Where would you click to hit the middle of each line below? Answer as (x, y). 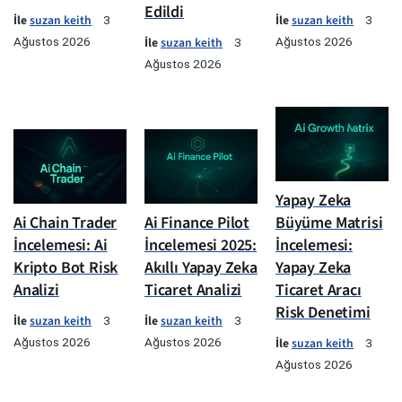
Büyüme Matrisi (329, 223)
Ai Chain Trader (66, 223)
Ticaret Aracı (319, 291)
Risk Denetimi (323, 313)
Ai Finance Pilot (197, 223)
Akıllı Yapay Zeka (201, 268)
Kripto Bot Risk (66, 268)
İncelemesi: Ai (61, 246)
